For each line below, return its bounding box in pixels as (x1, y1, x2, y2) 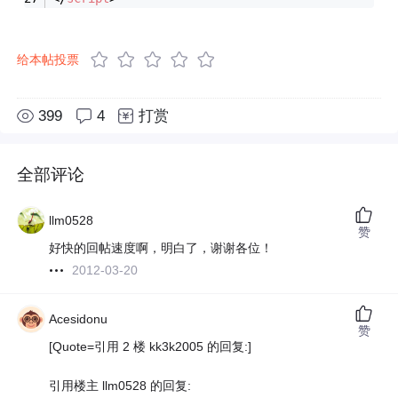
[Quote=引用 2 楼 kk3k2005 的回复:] (49, 339, 252, 354)
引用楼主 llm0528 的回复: (49, 378, 192, 394)
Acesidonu (49, 312, 108, 327)
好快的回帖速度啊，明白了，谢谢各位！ (49, 241, 274, 256)
